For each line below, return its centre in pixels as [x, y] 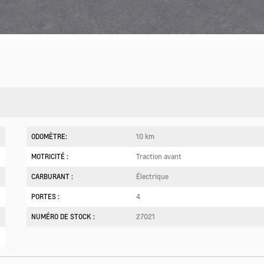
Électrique [152, 177]
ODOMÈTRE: [49, 137]
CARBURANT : [52, 177]
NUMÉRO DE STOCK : [63, 217]
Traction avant [159, 157]
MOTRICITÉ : [50, 157]
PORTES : [46, 197]
